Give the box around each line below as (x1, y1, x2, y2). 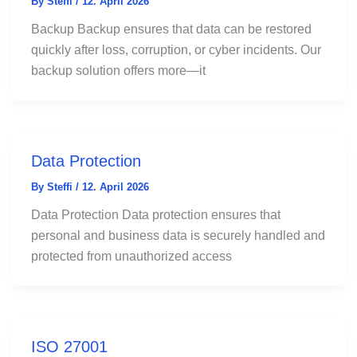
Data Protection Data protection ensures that (30, 207, 280, 222)
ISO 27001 (30, 337, 108, 355)
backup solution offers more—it (30, 63, 206, 77)
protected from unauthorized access (30, 249, 232, 263)
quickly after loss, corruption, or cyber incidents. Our (30, 42, 321, 57)
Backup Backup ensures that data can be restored (30, 22, 312, 36)
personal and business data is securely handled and (30, 228, 325, 242)
